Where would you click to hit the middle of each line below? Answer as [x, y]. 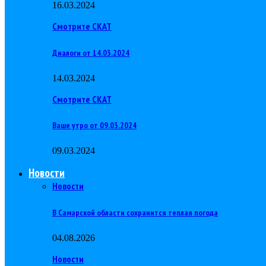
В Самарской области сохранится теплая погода [135, 212]
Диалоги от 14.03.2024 [91, 53]
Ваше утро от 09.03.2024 [94, 126]
